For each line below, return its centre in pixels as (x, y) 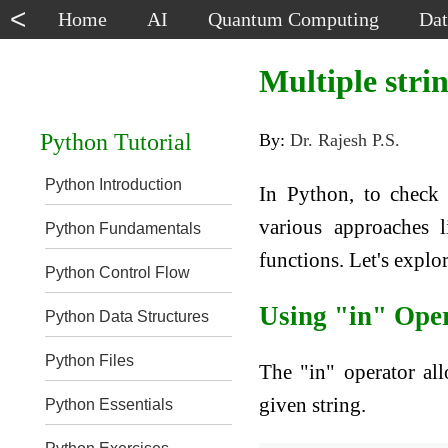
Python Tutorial (115, 142)
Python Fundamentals (122, 228)
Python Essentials (108, 404)
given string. (313, 404)
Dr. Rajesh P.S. (345, 140)
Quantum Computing (293, 19)
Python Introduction (113, 184)
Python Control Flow (117, 272)
